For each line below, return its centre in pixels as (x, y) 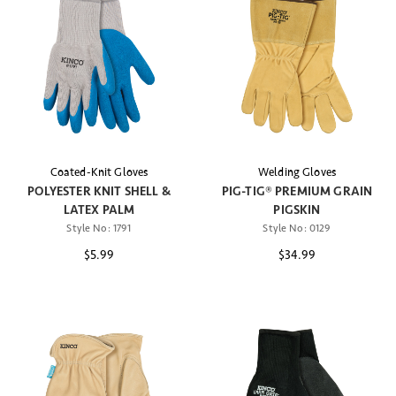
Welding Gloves (297, 172)
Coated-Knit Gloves (99, 172)
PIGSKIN (297, 209)
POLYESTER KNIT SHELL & (99, 191)
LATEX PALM (99, 209)
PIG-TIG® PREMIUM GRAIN (297, 191)
